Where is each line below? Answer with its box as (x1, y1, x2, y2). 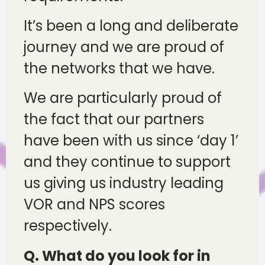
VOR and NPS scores (24, 195, 165, 215)
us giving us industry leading (24, 173, 224, 193)
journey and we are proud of (24, 37, 224, 57)
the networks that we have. (24, 59, 215, 79)
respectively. (24, 216, 112, 236)
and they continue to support (24, 152, 231, 172)
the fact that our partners (24, 109, 204, 130)
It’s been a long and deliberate (24, 16, 238, 36)
